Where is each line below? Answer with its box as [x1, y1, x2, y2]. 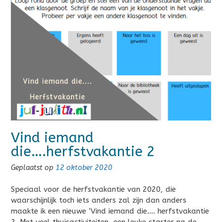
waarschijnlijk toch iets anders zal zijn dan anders [11, 196, 186, 205]
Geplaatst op [11, 163, 55, 172]
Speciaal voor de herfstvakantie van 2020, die [11, 185, 176, 194]
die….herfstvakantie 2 [11, 143, 155, 160]
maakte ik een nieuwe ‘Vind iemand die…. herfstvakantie [11, 207, 209, 216]
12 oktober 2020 [55, 163, 112, 172]
